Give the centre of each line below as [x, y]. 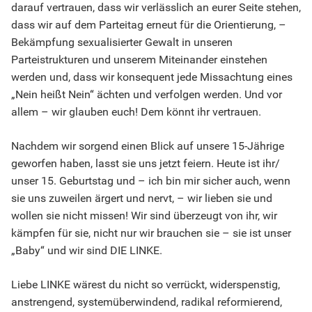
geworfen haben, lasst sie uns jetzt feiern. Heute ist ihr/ [146, 164]
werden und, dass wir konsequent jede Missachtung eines [152, 77]
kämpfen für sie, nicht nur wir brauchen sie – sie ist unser [151, 233]
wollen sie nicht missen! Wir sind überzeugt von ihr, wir [144, 216]
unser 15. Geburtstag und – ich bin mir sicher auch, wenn [151, 181]
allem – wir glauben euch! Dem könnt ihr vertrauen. [136, 112]
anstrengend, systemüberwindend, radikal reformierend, [147, 302]
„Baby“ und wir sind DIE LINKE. [87, 251]
